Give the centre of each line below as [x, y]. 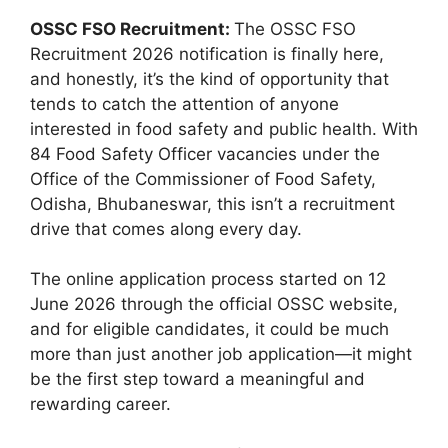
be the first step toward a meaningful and [197, 379]
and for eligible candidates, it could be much [209, 329]
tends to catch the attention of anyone [184, 103]
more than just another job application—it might [221, 354]
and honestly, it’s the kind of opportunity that [209, 78]
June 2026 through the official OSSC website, [214, 304]
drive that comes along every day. [166, 228]
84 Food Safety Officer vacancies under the [205, 153]
